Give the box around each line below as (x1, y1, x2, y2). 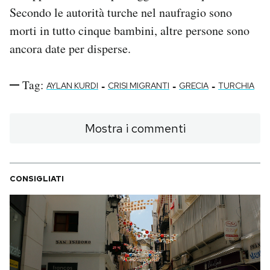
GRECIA (179, 80, 209, 92)
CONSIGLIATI (10, 174, 64, 184)
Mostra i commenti (84, 121, 186, 137)
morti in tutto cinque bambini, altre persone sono (10, 22, 250, 39)
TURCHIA (218, 80, 254, 92)
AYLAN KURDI (46, 80, 98, 92)
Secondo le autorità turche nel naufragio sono (10, 4, 232, 21)
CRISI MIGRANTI (108, 80, 169, 92)
